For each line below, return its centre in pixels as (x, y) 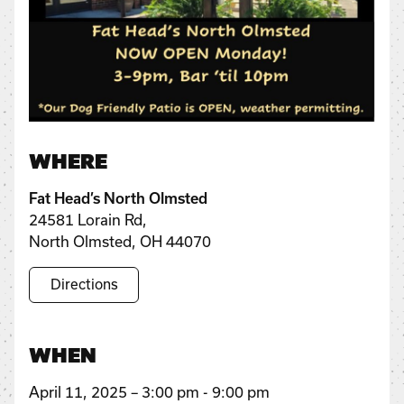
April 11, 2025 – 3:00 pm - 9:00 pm (149, 391)
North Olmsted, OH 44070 (120, 242)
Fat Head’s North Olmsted (118, 199)
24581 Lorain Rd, (88, 220)
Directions (84, 285)
